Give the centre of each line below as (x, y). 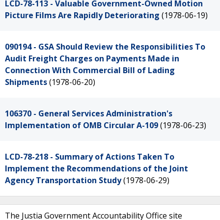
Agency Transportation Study (63, 180)
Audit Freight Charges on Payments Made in (92, 58)
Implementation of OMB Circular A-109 (82, 125)
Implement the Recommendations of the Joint (96, 168)
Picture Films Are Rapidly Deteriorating (82, 15)
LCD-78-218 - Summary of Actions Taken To (90, 157)
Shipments (26, 82)
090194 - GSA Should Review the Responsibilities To (105, 47)
